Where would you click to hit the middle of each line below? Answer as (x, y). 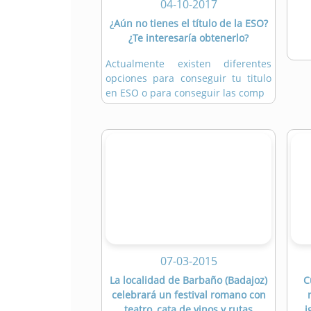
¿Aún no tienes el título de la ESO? (188, 24)
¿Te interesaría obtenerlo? (188, 38)
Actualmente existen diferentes (188, 64)
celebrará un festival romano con (188, 295)
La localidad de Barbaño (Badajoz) (188, 280)
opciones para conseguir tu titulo (188, 78)
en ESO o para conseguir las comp (185, 93)
